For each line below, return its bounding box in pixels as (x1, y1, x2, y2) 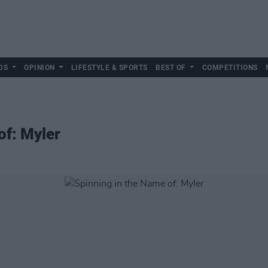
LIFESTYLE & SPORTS (71, 63, 148, 72)
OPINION (24, 63, 55, 72)
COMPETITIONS (202, 63, 258, 72)
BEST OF (156, 63, 186, 72)
